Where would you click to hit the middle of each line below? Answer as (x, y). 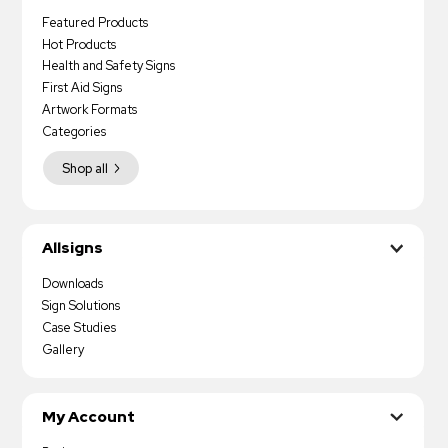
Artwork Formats (90, 110)
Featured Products (95, 22)
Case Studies (79, 327)
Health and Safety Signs (109, 66)
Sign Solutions (81, 305)
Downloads (73, 284)
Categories (74, 131)
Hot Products (79, 44)
